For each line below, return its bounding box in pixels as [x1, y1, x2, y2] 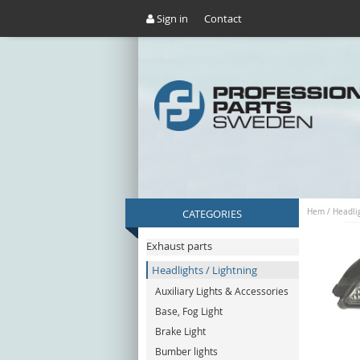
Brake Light [155, 325, 206, 338]
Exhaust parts [146, 239, 212, 253]
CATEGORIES [182, 207, 242, 221]
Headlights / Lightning [152, 263, 257, 277]
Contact [204, 11, 242, 26]
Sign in [154, 11, 188, 26]
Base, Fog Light [155, 305, 223, 318]
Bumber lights [155, 345, 218, 358]
